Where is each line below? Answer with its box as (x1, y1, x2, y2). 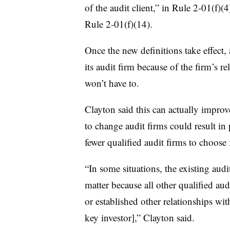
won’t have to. (84, 76, 142, 89)
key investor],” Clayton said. (84, 211, 195, 224)
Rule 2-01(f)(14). (84, 17, 152, 30)
